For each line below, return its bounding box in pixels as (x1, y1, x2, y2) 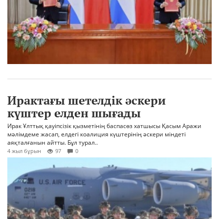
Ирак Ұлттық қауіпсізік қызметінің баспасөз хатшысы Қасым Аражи (7, 122, 201, 131)
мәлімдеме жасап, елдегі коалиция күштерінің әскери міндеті (7, 130, 186, 139)
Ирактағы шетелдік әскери (7, 92, 166, 109)
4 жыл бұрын (7, 147, 41, 155)
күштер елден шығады (7, 105, 141, 121)
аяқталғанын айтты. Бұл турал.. (7, 138, 98, 147)
